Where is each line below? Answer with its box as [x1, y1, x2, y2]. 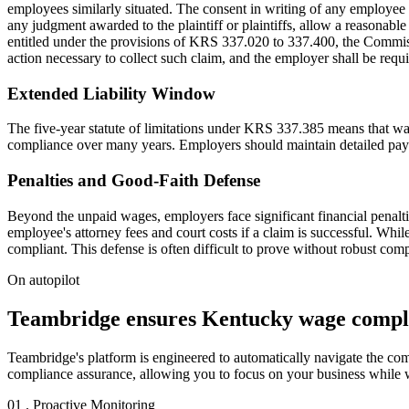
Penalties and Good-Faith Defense [7, 171, 260, 190]
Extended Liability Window [7, 83, 215, 103]
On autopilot [7, 271, 79, 288]
